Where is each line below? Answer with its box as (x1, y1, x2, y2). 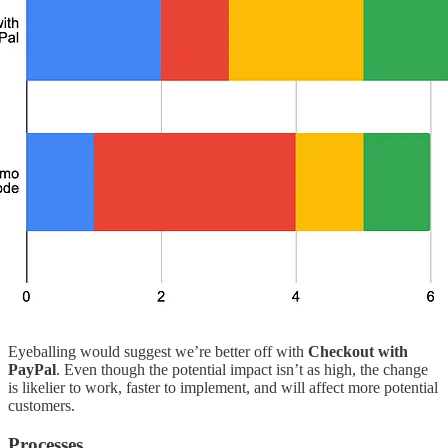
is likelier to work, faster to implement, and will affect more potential (8, 379, 438, 397)
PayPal (8, 361, 56, 379)
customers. (8, 397, 75, 415)
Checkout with (308, 343, 408, 361)
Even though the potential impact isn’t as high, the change (64, 361, 428, 379)
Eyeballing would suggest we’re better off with (8, 343, 308, 361)
